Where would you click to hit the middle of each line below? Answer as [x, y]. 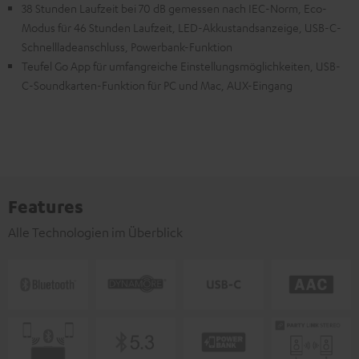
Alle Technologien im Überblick [95, 233]
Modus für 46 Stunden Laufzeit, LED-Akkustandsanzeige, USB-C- [182, 28]
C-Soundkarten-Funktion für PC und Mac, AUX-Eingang [157, 85]
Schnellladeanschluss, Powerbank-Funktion [127, 47]
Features [46, 206]
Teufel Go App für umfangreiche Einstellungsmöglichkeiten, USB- [181, 66]
